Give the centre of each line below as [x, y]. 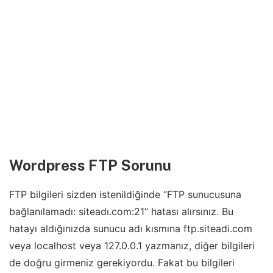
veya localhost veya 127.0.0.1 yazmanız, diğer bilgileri [132, 246]
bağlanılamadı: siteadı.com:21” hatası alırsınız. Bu [121, 212]
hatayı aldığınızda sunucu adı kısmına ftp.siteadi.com [131, 229]
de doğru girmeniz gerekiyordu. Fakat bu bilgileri [122, 263]
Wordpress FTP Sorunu [90, 165]
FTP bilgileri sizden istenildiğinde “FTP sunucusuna [125, 195]
